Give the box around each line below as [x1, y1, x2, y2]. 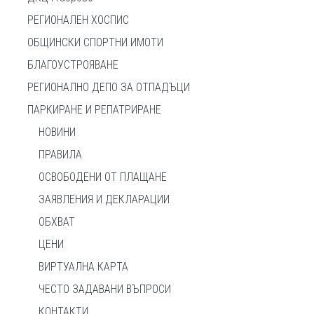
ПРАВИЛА [39, 147, 82, 161]
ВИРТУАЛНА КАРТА [39, 259, 128, 273]
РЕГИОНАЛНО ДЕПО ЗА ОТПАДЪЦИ [27, 80, 190, 94]
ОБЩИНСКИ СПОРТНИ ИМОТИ [27, 35, 163, 49]
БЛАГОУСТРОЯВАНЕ [27, 57, 118, 71]
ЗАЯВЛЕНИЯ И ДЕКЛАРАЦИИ [39, 192, 170, 206]
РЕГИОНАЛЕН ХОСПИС [27, 13, 129, 27]
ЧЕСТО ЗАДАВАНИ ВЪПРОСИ [39, 282, 171, 296]
